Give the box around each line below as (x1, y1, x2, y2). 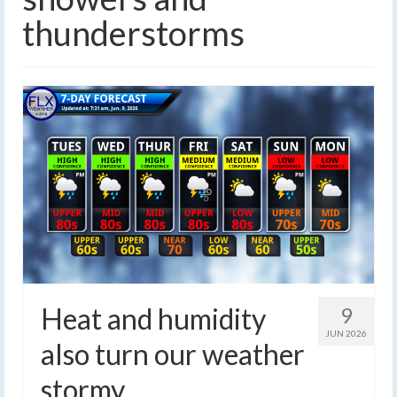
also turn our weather (41, 337, 305, 372)
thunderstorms (22, 12, 245, 54)
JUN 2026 (325, 328, 367, 339)
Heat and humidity (41, 301, 266, 337)
